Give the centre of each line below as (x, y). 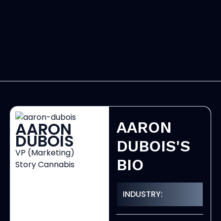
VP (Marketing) (45, 153)
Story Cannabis (45, 165)
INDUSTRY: (143, 194)
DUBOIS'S (154, 146)
